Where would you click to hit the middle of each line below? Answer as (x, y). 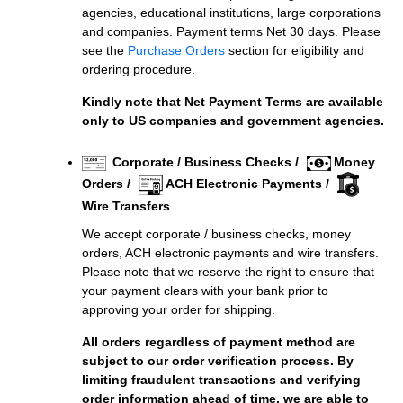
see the (105, 51)
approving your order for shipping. (179, 310)
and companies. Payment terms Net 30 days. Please (231, 32)
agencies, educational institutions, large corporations (231, 13)
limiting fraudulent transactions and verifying (221, 380)
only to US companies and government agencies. (233, 121)
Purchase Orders (176, 51)
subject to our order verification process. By (218, 361)
